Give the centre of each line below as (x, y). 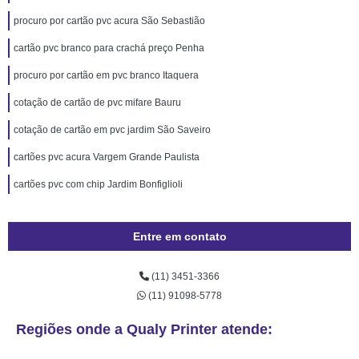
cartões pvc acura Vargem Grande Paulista (107, 157)
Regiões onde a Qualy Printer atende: (144, 329)
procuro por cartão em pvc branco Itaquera (106, 75)
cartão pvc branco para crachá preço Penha (109, 48)
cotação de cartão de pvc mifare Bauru (97, 103)
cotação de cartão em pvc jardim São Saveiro (112, 130)
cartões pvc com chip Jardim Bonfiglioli (98, 184)
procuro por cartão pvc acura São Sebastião (109, 21)
